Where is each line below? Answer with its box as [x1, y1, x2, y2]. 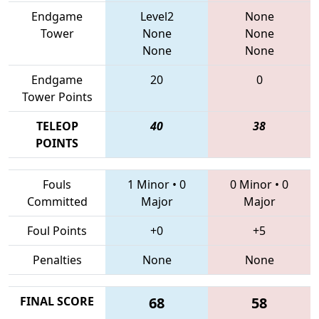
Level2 [140, 8, 174, 24]
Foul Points [27, 222, 87, 239]
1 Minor [127, 176, 169, 192]
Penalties [32, 251, 82, 268]
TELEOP [36, 117, 78, 134]
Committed [26, 193, 88, 209]
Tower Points [21, 88, 93, 105]
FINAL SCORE [20, 293, 94, 309]
